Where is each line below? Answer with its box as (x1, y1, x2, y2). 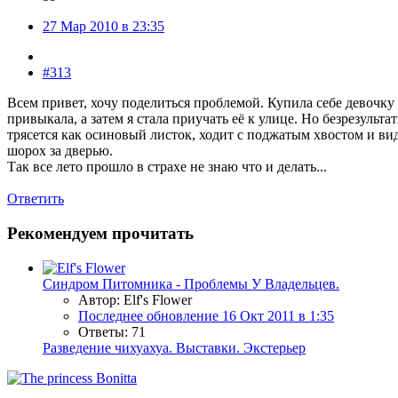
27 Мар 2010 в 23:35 (43, 19, 164, 35)
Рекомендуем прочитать (7, 224, 194, 243)
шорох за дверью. (7, 143, 113, 159)
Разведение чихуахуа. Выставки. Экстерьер (43, 339, 306, 355)
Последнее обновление (78, 307, 222, 323)
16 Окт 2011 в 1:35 (222, 307, 334, 323)
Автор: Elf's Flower (78, 291, 192, 307)
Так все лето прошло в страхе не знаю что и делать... (7, 159, 327, 175)
